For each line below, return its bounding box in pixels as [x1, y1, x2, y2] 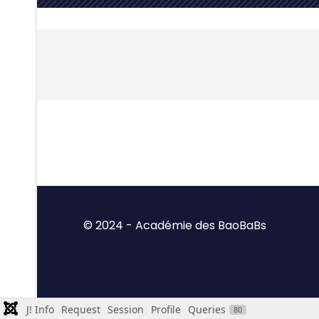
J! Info [26, 303, 54, 316]
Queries [188, 303, 226, 316]
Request [61, 303, 100, 316]
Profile [151, 303, 181, 316]
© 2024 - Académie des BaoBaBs [83, 217, 266, 234]
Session [108, 303, 144, 316]
